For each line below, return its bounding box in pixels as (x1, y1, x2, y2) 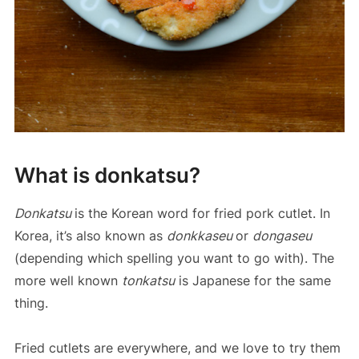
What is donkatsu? (14, 163, 200, 188)
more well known (14, 272, 122, 289)
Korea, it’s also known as (14, 228, 167, 244)
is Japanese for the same (174, 272, 331, 289)
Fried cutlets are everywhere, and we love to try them (14, 340, 341, 357)
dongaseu (252, 228, 312, 244)
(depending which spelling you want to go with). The (14, 250, 334, 267)
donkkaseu (166, 228, 236, 244)
